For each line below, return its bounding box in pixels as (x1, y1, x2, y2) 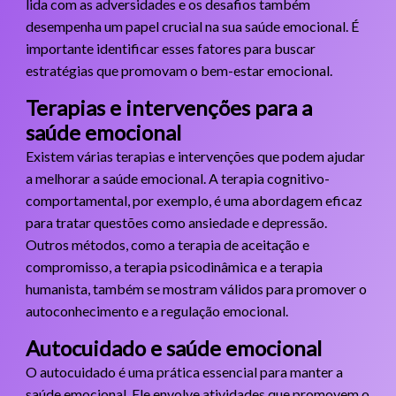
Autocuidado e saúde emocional (25, 334, 322, 361)
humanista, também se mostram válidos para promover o (25, 279, 367, 297)
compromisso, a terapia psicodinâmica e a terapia (25, 257, 323, 275)
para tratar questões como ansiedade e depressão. (25, 213, 327, 231)
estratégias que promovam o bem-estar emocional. (25, 61, 332, 79)
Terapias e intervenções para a (25, 94, 312, 120)
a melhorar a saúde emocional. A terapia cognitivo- (25, 169, 330, 187)
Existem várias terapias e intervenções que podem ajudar (25, 147, 365, 164)
